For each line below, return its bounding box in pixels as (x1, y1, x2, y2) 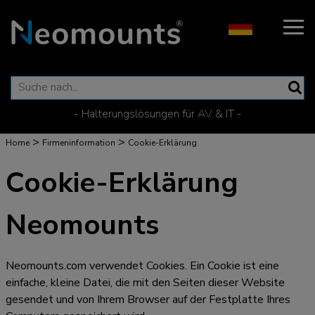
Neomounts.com (6, 258, 86, 274)
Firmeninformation (42, 137, 115, 148)
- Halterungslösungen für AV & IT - (73, 106, 242, 122)
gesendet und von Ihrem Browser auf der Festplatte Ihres (6, 292, 290, 307)
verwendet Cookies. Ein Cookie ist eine (86, 258, 279, 274)
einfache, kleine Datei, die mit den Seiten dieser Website (6, 275, 285, 290)
